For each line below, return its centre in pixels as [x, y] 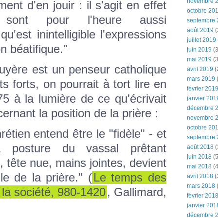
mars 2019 [201, 79]
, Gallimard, [137, 192]
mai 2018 [199, 166]
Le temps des [130, 177]
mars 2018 [201, 186]
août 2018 [200, 147]
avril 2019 [200, 69]
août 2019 [200, 30]
